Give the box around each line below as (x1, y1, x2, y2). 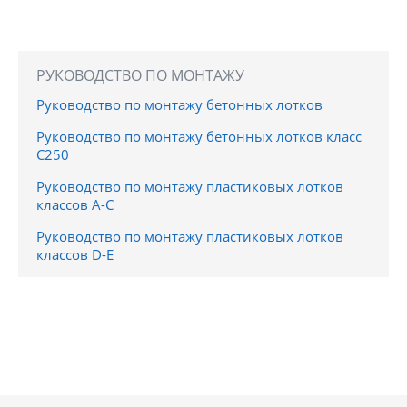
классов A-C (36, 194, 114, 213)
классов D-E (36, 244, 114, 263)
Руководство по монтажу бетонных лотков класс (36, 126, 362, 145)
